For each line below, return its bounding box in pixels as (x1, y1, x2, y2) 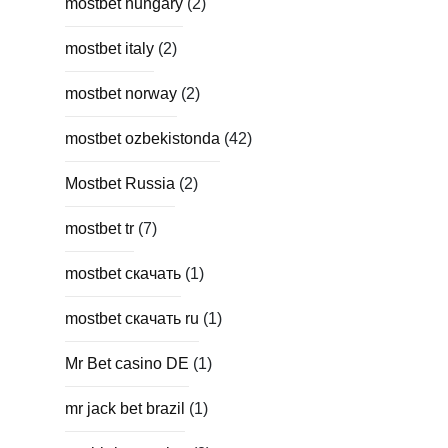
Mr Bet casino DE (65, 354, 189, 372)
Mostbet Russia (65, 174, 175, 192)
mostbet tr (65, 219, 134, 237)
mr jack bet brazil (65, 399, 185, 417)
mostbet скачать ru (65, 309, 199, 327)
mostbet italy (65, 39, 154, 57)
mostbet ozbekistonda (65, 129, 220, 147)
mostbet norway (65, 84, 177, 102)
